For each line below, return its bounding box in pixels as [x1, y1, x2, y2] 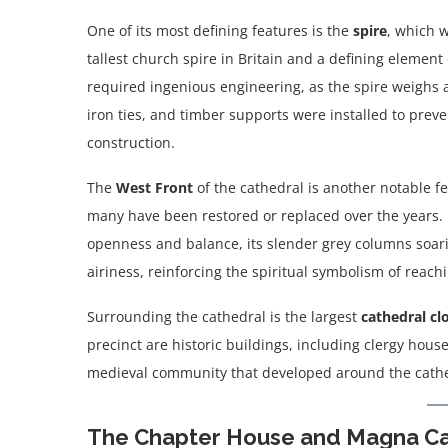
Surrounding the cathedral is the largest [87, 307, 361, 327]
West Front [116, 178, 193, 198]
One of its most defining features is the [87, 21, 353, 41]
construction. [87, 133, 175, 153]
